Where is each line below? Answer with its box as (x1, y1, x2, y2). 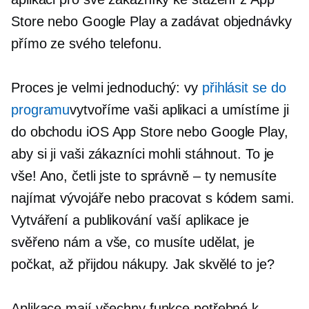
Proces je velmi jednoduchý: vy (11, 80, 202, 96)
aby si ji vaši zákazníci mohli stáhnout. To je (11, 146, 275, 162)
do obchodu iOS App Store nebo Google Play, (11, 124, 288, 140)
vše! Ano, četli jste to (11, 168, 141, 184)
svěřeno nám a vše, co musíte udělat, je (11, 235, 255, 250)
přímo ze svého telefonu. (11, 36, 162, 52)
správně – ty (140, 168, 216, 184)
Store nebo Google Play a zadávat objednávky (11, 14, 292, 30)
